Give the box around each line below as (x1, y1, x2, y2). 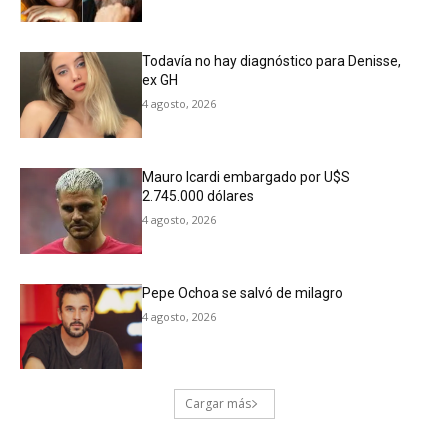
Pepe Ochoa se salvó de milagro (142, 284, 344, 301)
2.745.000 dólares (142, 188, 255, 205)
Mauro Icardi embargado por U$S (142, 169, 351, 186)
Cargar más (184, 395, 251, 413)
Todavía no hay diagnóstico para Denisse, (142, 53, 402, 70)
